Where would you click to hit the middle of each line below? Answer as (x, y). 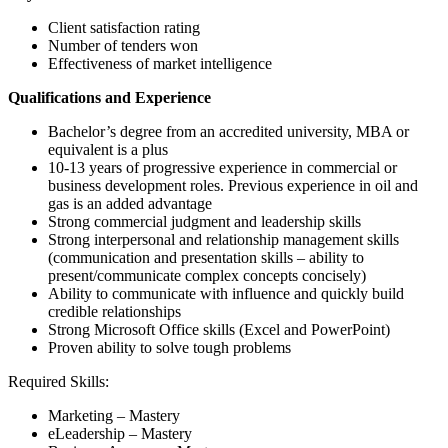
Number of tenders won (123, 46)
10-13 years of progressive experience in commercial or (222, 168)
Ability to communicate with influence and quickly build (226, 294)
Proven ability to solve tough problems (169, 348)
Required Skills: (58, 382)
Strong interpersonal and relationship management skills (223, 240)
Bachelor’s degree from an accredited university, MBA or (228, 132)
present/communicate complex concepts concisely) (207, 276)
